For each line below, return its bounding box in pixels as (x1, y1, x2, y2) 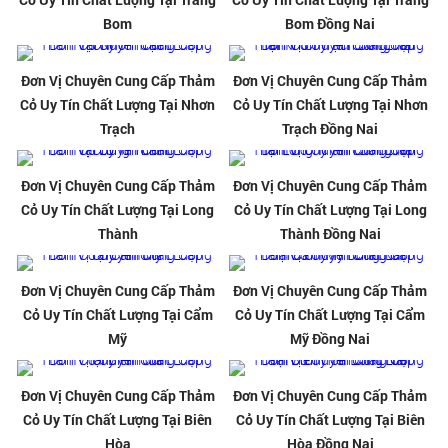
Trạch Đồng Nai (282, 119, 379, 139)
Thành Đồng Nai (279, 224, 381, 244)
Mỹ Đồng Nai (290, 329, 371, 349)
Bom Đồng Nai (285, 14, 376, 34)
